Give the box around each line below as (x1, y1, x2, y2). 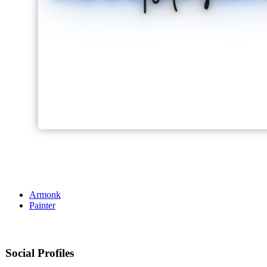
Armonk (29, 190, 61, 200)
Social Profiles (5, 247, 74, 260)
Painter (29, 200, 55, 211)
